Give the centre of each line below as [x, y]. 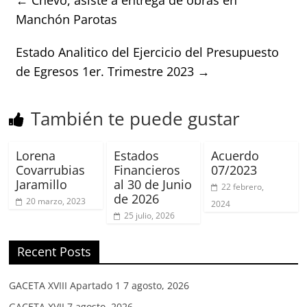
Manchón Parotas [67, 19]
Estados [136, 155]
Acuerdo [235, 155]
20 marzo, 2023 [56, 201]
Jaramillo [42, 184]
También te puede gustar [136, 118]
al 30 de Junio [152, 184]
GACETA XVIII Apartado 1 [65, 285]
